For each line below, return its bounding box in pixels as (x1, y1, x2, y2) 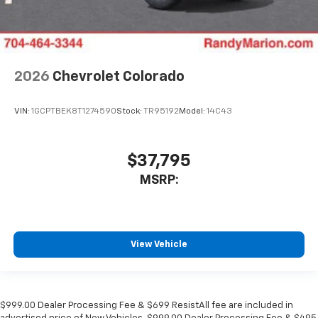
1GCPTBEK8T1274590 (31, 107, 116, 116)
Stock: (116, 107, 143, 116)
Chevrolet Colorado (53, 70, 185, 84)
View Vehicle (131, 240, 187, 250)
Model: (179, 107, 207, 116)
